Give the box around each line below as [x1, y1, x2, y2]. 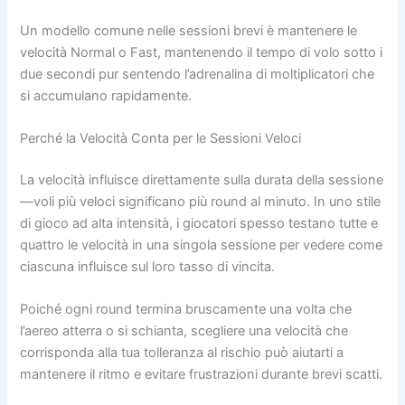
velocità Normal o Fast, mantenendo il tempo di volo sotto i [20, 43, 383, 61]
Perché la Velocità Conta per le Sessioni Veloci [20, 130, 302, 147]
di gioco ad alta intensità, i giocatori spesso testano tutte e [20, 214, 379, 231]
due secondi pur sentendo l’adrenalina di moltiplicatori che [20, 65, 375, 82]
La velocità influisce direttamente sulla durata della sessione [20, 171, 384, 188]
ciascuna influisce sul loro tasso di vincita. [20, 258, 276, 275]
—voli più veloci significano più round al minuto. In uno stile [20, 193, 381, 210]
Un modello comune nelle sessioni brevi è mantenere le [20, 22, 358, 39]
